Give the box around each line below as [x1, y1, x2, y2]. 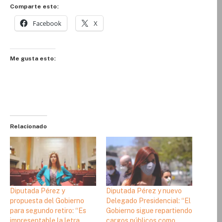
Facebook [33, 18, 61, 28]
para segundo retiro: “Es [10, 207, 86, 215]
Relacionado [10, 122, 47, 130]
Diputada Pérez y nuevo [106, 187, 182, 195]
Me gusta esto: [10, 55, 55, 62]
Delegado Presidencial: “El [106, 197, 191, 205]
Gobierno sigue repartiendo [106, 207, 192, 215]
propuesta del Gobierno [10, 197, 84, 205]
